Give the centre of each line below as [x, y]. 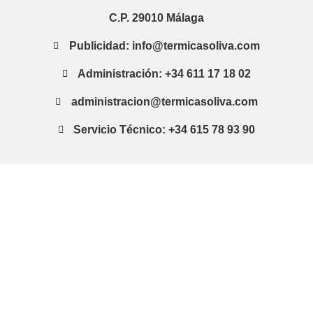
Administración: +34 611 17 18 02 [165, 74]
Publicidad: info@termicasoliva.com [164, 46]
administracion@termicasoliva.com [164, 102]
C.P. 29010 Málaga [156, 18]
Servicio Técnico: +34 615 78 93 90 [165, 130]
